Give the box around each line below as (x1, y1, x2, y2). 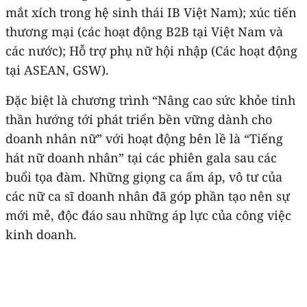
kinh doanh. (5, 225, 77, 243)
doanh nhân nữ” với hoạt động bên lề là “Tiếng (5, 130, 283, 147)
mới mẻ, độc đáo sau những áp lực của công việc (5, 206, 291, 223)
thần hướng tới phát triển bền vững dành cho (5, 110, 272, 127)
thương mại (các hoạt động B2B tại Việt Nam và (5, 23, 283, 40)
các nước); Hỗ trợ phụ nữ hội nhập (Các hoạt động (5, 42, 297, 59)
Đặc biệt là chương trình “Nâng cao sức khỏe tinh (5, 91, 295, 108)
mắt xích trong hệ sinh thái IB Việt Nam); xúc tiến (5, 3, 297, 21)
